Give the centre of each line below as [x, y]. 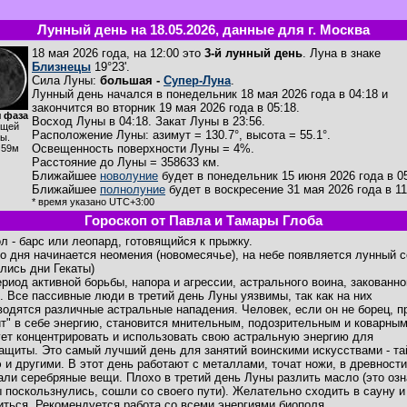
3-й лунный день [253, 53]
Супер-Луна [197, 80]
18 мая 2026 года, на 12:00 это [118, 53]
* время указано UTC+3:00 [93, 202]
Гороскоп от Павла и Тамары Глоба [203, 221]
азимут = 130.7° [196, 135]
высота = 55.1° [287, 135]
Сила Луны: [66, 80]
